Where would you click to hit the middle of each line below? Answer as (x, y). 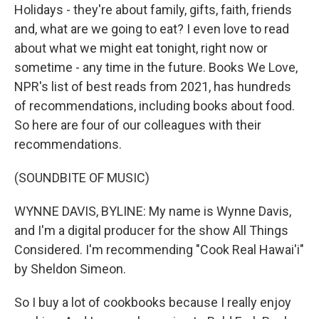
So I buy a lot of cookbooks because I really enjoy (153, 302)
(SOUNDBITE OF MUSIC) (82, 178)
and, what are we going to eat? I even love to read (152, 29)
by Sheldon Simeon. (70, 269)
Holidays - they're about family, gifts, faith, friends (153, 10)
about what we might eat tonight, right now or (141, 48)
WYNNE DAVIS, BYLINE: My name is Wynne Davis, (153, 211)
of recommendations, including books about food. (155, 106)
